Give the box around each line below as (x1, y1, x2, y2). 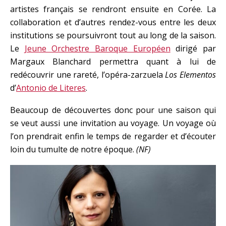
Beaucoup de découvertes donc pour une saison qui (10, 104, 216, 116)
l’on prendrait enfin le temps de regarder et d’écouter (10, 131, 216, 142)
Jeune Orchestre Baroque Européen (24, 43, 171, 54)
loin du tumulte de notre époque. (10, 144, 136, 155)
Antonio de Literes (16, 82, 86, 93)
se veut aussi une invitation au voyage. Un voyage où (10, 118, 216, 129)
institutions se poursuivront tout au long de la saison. (10, 30, 216, 41)
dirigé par (170, 43, 216, 54)
